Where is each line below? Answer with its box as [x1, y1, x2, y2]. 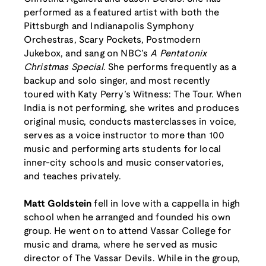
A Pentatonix [150, 49, 207, 59]
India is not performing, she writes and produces [24, 104, 239, 113]
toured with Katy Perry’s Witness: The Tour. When [24, 90, 242, 100]
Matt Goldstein [24, 199, 92, 209]
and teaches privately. [24, 172, 122, 182]
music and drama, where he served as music [24, 240, 218, 250]
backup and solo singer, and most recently [24, 77, 211, 86]
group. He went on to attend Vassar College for [24, 227, 232, 236]
